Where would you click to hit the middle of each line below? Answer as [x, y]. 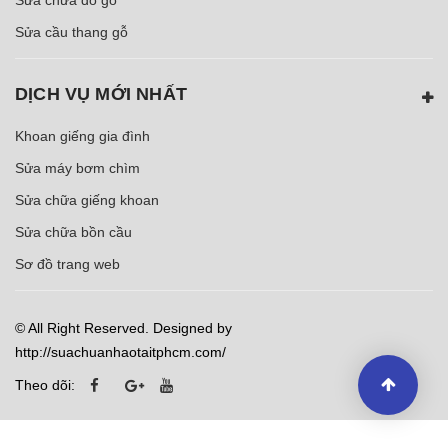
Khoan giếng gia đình [82, 135]
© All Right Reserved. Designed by [123, 327]
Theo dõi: [45, 384]
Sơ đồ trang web [67, 263]
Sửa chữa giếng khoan [87, 199]
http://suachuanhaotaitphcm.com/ [120, 351]
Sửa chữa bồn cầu [73, 231]
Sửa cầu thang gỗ [71, 31]
